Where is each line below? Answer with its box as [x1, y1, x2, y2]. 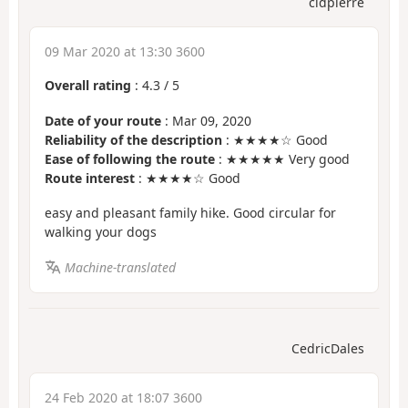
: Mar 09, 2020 [161, 111, 251, 129]
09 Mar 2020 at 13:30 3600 [45, 43, 205, 61]
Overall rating [45, 76, 131, 95]
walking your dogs [45, 223, 157, 241]
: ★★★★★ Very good [215, 149, 350, 168]
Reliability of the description [45, 130, 222, 148]
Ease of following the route [45, 149, 215, 168]
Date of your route [45, 111, 161, 129]
